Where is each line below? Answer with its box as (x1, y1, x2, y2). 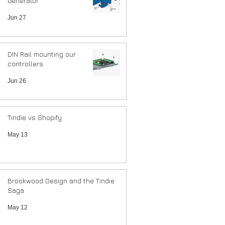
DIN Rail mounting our (8, 50, 76, 58)
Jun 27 (8, 14, 26, 21)
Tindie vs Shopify (8, 113, 62, 122)
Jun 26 (8, 77, 26, 84)
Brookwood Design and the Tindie (8, 176, 115, 185)
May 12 (8, 204, 28, 211)
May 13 (8, 131, 28, 138)
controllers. (8, 59, 45, 68)
